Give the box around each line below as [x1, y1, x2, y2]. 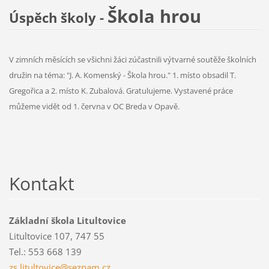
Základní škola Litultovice [8, 214, 126, 227]
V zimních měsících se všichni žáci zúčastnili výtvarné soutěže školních [8, 54, 256, 65]
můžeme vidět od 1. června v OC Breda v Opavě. [8, 101, 180, 112]
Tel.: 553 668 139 [8, 246, 82, 258]
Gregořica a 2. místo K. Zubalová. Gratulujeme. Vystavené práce [8, 85, 233, 97]
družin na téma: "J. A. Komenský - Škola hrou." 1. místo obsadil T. [8, 70, 236, 81]
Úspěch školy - [8, 8, 107, 28]
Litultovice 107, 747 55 [8, 230, 104, 243]
